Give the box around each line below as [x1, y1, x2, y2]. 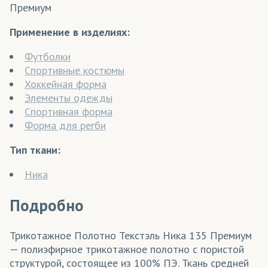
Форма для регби [25, 118, 106, 133]
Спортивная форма [25, 105, 112, 119]
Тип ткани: [10, 143, 60, 157]
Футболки [25, 50, 71, 64]
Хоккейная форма [25, 77, 106, 92]
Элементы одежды [25, 91, 112, 105]
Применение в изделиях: [10, 25, 130, 39]
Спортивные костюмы [25, 63, 124, 78]
